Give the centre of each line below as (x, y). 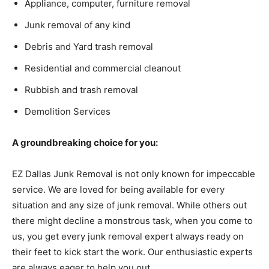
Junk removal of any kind (77, 25)
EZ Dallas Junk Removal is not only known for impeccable (134, 174)
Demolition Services (68, 112)
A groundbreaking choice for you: (85, 143)
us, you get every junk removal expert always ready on (128, 237)
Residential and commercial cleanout (103, 68)
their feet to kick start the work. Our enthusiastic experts (132, 252)
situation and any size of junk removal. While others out (129, 205)
